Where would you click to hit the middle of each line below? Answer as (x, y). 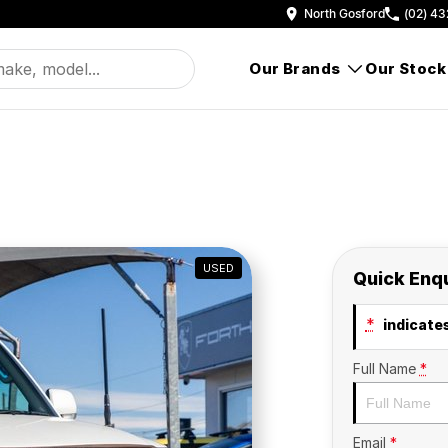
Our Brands (295, 68)
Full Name (384, 368)
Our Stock (405, 68)
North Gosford (344, 13)
